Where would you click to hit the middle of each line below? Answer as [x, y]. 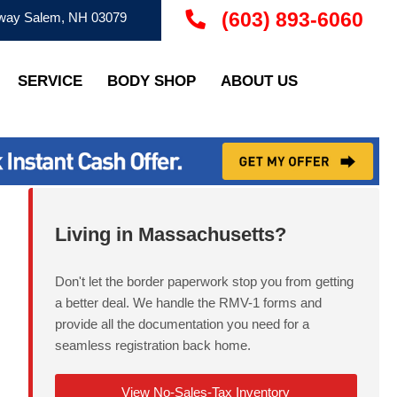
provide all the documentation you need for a [182, 323]
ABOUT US [260, 81]
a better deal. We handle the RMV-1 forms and [188, 302]
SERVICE [51, 81]
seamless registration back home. [152, 345]
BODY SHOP [152, 81]
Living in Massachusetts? [170, 235]
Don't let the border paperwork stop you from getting [204, 281]
